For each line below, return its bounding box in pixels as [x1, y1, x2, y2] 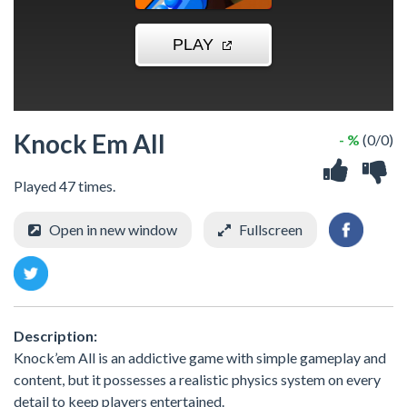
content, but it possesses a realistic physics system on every [14, 370, 381, 388]
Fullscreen [239, 220, 303, 238]
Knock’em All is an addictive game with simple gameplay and [14, 348, 386, 366]
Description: [14, 326, 97, 344]
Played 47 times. [14, 176, 115, 194]
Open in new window [49, 220, 177, 238]
